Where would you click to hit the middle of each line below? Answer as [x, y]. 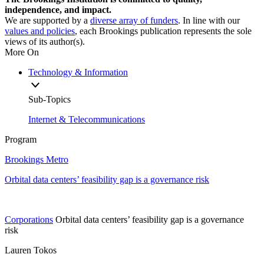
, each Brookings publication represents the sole [163, 31]
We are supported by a [47, 20]
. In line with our [209, 20]
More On [22, 52]
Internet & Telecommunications [87, 119]
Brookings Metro [37, 159]
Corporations [29, 219]
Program [21, 139]
